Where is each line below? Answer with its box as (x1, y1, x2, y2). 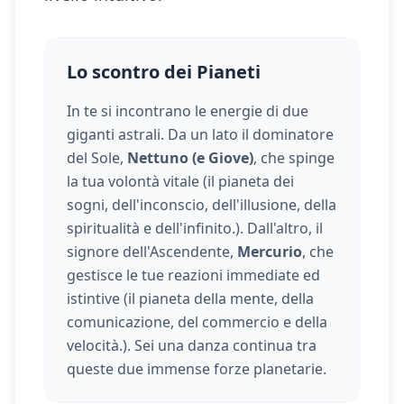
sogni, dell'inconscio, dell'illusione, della (67, 195, 336, 215)
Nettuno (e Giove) (127, 148, 253, 168)
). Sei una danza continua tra (123, 335, 317, 355)
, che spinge (253, 148, 335, 168)
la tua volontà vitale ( (67, 171, 207, 191)
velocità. (67, 335, 123, 355)
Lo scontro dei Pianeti (67, 60, 261, 84)
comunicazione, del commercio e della (67, 312, 327, 332)
